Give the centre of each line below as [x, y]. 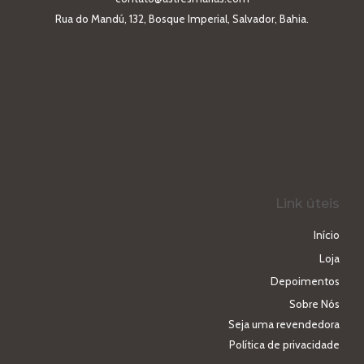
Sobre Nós [314, 304]
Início [327, 235]
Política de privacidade [284, 345]
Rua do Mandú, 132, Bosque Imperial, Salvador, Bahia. [182, 18]
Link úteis [308, 203]
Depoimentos [305, 281]
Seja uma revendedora [284, 325]
